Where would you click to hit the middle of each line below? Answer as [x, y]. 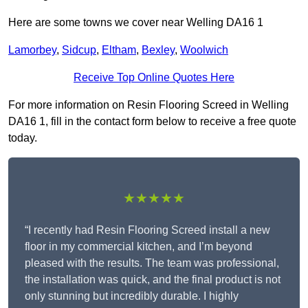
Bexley [158, 50]
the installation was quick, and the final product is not [153, 280]
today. [23, 138]
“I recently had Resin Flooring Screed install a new [147, 230]
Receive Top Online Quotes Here [154, 78]
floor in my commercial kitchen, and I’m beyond [139, 247]
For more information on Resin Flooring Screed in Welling [148, 105]
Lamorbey [32, 50]
